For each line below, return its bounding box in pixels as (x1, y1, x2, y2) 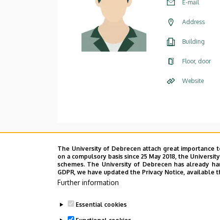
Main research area (57, 138, 131, 148)
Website (182, 77, 204, 84)
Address (182, 18, 205, 26)
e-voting (97, 175, 129, 185)
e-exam (97, 192, 123, 202)
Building (182, 37, 205, 45)
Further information (57, 178, 119, 187)
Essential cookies (75, 201, 127, 208)
